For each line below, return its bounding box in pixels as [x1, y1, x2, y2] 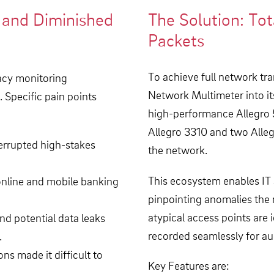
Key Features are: [147, 257, 229, 272]
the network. [147, 143, 207, 157]
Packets [147, 29, 204, 51]
